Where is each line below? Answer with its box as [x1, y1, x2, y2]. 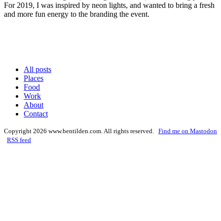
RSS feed [7, 136, 31, 144]
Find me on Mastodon [158, 127, 217, 135]
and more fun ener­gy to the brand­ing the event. [4, 10, 149, 19]
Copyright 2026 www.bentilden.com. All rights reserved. [4, 127, 158, 135]
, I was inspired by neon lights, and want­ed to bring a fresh [33, 1, 215, 10]
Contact [24, 110, 48, 118]
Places [24, 74, 43, 83]
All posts [24, 65, 51, 74]
